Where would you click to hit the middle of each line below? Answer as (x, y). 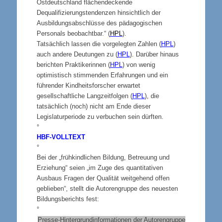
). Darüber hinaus (154, 54)
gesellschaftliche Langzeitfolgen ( (84, 96)
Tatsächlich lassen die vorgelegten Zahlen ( (99, 44)
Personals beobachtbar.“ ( (73, 33)
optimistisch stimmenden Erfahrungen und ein (102, 75)
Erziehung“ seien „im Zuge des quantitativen (100, 167)
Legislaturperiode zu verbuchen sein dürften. (100, 116)
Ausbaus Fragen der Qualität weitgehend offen (103, 178)
